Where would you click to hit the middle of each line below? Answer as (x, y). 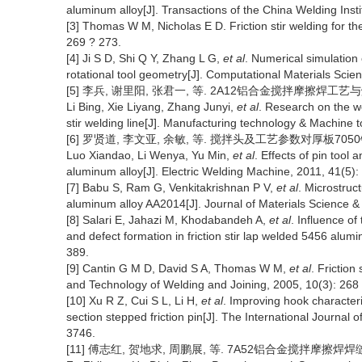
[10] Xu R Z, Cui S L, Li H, (134, 301)
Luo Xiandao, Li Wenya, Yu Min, (149, 155)
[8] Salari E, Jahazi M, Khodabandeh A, (168, 220)
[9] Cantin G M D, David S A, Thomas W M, (178, 268)
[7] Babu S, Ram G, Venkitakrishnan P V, (171, 187)
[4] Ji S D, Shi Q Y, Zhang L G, (145, 58)
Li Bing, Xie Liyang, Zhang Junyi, (152, 107)
